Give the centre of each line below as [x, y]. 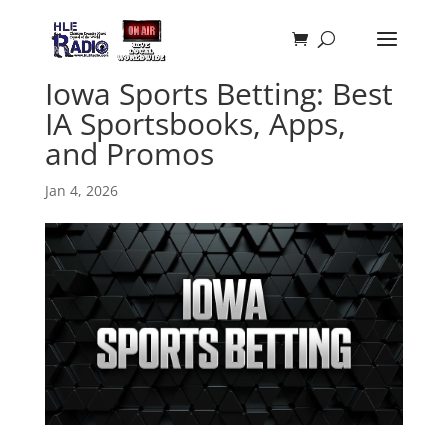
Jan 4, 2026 [81, 190]
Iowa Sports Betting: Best [218, 93]
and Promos [129, 153]
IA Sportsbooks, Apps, [195, 123]
